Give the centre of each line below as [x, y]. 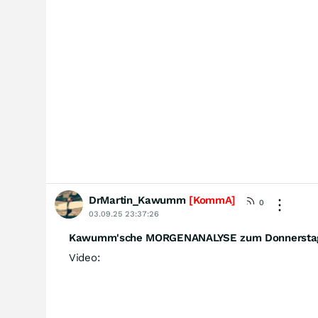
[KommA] [211, 200]
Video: [85, 258]
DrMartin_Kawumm [137, 200]
